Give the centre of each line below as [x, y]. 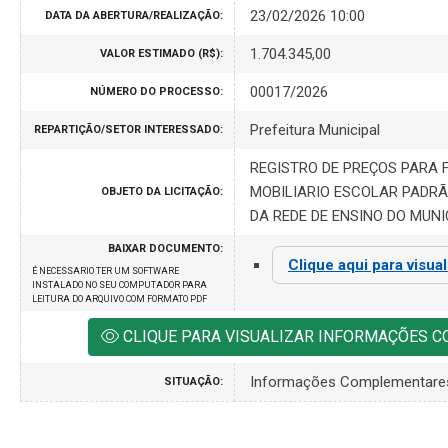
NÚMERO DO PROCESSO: [156, 91]
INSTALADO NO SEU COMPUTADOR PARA [119, 284]
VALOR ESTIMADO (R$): [161, 53]
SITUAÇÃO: [193, 381]
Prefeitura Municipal [315, 129]
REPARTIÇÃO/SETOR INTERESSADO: [128, 129]
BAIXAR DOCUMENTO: [165, 248]
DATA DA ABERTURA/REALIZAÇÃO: [134, 15]
